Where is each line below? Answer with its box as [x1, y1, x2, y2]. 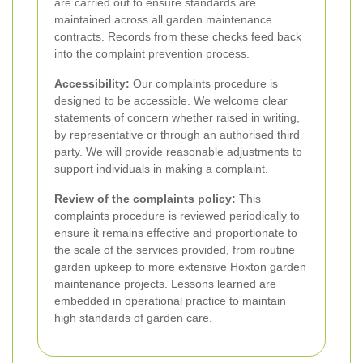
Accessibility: [54, 76, 130, 90]
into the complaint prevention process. [54, 46, 250, 60]
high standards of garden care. [54, 310, 212, 324]
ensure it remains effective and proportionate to [54, 225, 297, 239]
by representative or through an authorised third [54, 127, 300, 141]
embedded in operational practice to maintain [54, 293, 286, 307]
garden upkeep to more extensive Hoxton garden [54, 259, 306, 273]
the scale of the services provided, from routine [54, 242, 295, 256]
